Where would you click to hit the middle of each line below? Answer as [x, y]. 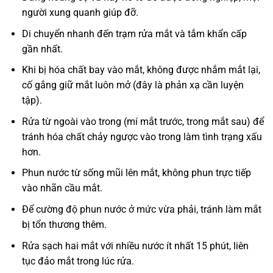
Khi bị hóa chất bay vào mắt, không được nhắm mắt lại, [141, 70]
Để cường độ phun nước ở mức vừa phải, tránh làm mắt [141, 209]
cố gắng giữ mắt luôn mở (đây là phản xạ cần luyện [133, 85]
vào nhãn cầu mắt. [62, 188]
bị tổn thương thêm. [64, 225]
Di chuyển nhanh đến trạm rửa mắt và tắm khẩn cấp [134, 34]
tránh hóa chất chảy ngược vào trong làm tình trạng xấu [142, 136]
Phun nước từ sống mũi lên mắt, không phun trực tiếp [136, 173]
